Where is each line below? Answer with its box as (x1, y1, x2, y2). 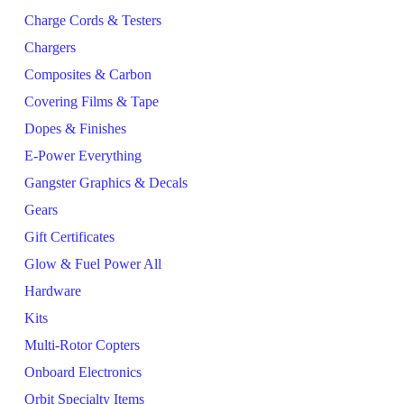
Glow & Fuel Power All (24, 256, 161, 271)
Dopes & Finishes (24, 121, 126, 136)
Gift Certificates (24, 229, 115, 244)
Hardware (24, 283, 81, 298)
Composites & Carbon (24, 67, 151, 82)
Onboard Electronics (24, 364, 142, 380)
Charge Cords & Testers (24, 13, 161, 28)
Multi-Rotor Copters (24, 337, 140, 353)
